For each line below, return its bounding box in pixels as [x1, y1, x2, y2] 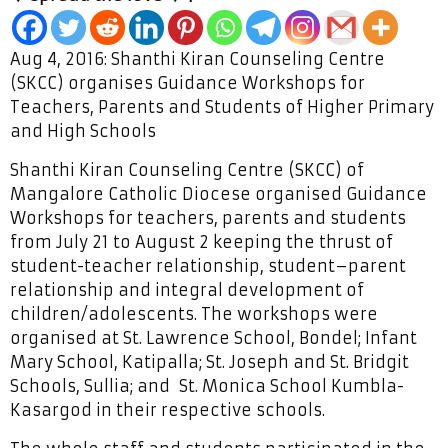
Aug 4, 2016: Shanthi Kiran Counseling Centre [10, 49, 385, 70]
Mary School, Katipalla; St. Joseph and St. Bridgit [10, 352, 409, 373]
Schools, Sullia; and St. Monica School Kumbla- [10, 376, 404, 397]
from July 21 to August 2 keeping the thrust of [10, 232, 393, 253]
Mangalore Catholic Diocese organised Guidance [10, 184, 427, 205]
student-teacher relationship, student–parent [10, 256, 406, 277]
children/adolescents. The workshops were [10, 304, 378, 325]
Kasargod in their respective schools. [10, 400, 325, 421]
